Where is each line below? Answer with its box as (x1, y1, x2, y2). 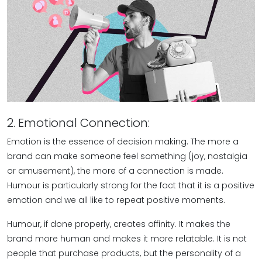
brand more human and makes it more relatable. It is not (7, 233, 247, 244)
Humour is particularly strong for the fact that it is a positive (7, 180, 254, 191)
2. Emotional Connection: (7, 115, 150, 131)
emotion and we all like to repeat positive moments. (7, 194, 225, 206)
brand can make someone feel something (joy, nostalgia (7, 150, 247, 162)
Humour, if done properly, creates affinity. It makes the (7, 218, 230, 230)
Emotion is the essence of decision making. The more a (7, 136, 239, 147)
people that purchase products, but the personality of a (7, 247, 241, 259)
